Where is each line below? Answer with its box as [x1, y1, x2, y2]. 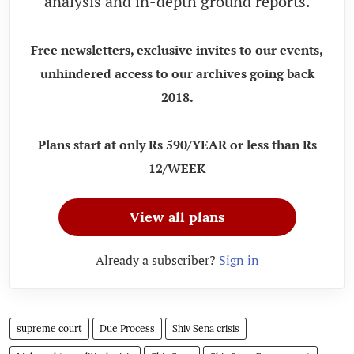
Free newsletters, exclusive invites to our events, [31, 40, 323, 58]
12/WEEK [149, 159, 205, 177]
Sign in [218, 250, 259, 269]
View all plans [129, 207, 225, 226]
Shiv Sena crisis [172, 322, 239, 334]
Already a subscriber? [95, 250, 219, 269]
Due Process [100, 322, 155, 334]
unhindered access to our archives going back [40, 64, 314, 82]
